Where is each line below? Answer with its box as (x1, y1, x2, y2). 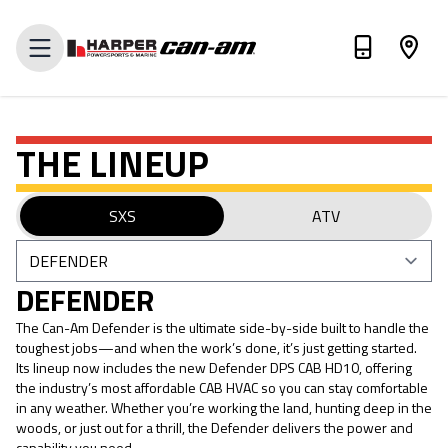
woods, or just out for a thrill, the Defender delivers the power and (16, 417, 413, 438)
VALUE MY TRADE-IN (142, 23, 306, 50)
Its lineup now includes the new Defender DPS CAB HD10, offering (16, 357, 412, 378)
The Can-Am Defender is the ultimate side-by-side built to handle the (16, 317, 429, 338)
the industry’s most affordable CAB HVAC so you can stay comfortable (16, 377, 428, 398)
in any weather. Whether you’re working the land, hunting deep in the (16, 397, 432, 418)
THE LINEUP (16, 136, 209, 191)
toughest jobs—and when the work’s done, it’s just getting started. (16, 337, 417, 358)
